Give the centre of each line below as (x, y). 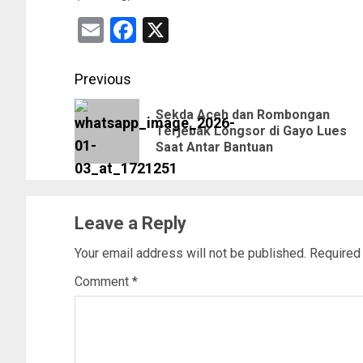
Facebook (190, 30)
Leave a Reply (130, 224)
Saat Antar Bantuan (214, 147)
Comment (103, 282)
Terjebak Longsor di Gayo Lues (251, 131)
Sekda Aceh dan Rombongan (243, 115)
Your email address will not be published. (190, 254)
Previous (103, 79)
